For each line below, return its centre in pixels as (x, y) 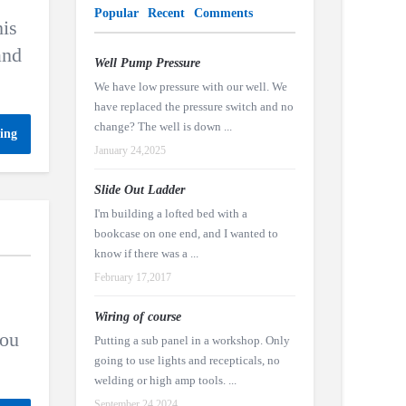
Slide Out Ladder (139, 190)
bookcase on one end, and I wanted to (186, 233)
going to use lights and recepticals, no (187, 360)
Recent (166, 13)
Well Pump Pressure (147, 63)
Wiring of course (137, 317)
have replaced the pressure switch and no (193, 106)
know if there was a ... (146, 253)
